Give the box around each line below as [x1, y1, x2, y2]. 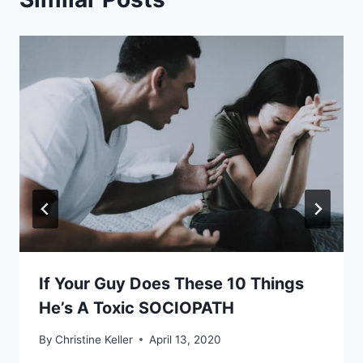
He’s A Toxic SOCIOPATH [39, 298, 234, 318]
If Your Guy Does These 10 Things [39, 274, 304, 294]
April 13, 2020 [149, 332, 222, 346]
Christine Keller [55, 332, 134, 346]
